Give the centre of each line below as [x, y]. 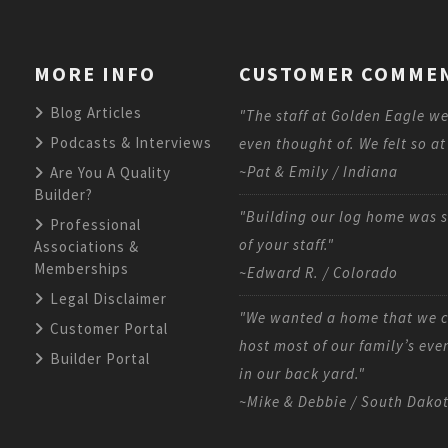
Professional [93, 224]
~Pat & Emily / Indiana [318, 171]
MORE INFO [95, 73]
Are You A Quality [108, 172]
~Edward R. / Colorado [318, 272]
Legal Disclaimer [106, 298]
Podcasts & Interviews [129, 142]
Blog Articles [94, 112]
